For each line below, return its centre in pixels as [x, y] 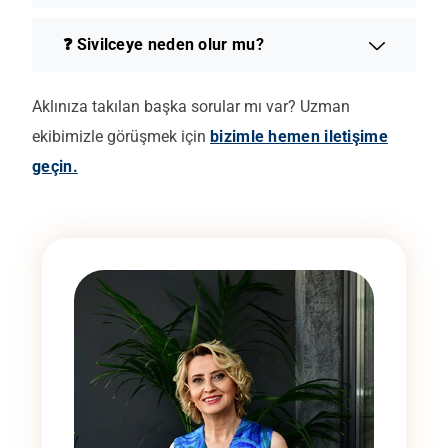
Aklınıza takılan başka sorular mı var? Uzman [191, 106]
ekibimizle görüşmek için [121, 136]
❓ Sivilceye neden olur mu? [163, 44]
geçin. [55, 166]
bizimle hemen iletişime [299, 136]
